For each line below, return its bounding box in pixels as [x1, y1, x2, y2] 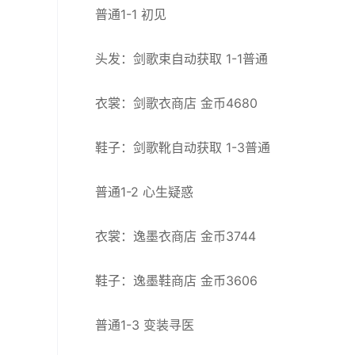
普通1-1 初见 [95, 6, 166, 22]
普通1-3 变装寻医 [95, 317, 194, 333]
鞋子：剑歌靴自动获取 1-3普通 [95, 139, 270, 155]
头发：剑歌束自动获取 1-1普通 [95, 51, 268, 67]
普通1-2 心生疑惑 [95, 184, 193, 200]
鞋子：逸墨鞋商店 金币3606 [95, 273, 258, 288]
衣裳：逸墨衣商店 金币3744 [95, 228, 256, 244]
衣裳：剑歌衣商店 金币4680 [95, 95, 258, 111]
